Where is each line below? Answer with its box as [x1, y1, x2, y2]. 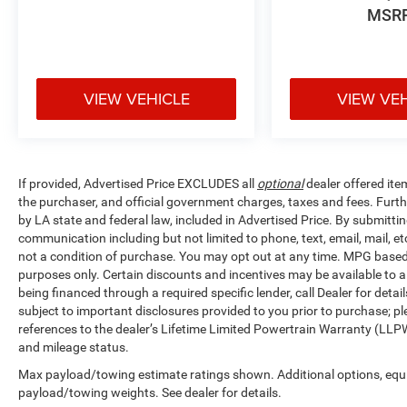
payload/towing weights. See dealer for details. [18, 384, 282, 400]
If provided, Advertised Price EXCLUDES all [18, 175, 257, 191]
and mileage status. [18, 339, 129, 354]
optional [257, 175, 303, 191]
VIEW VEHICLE [83, 86, 190, 110]
